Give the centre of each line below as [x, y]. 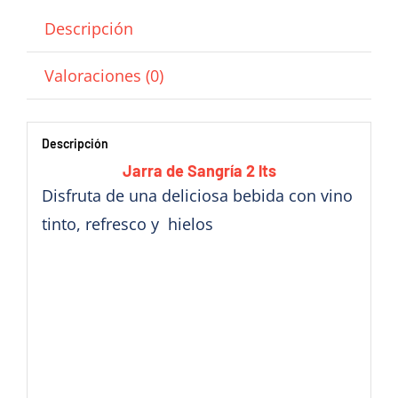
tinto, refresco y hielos [127, 224]
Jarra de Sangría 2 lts [199, 171]
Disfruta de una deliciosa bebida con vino [197, 196]
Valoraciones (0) [103, 75]
